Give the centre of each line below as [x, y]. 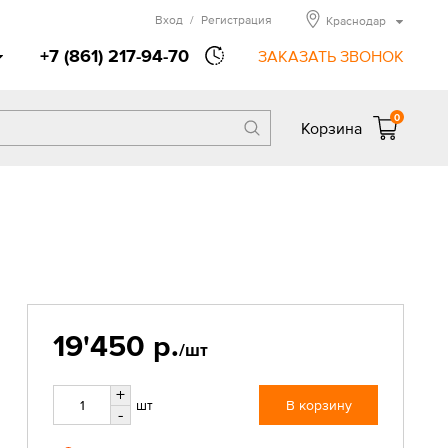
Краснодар [356, 21]
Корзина [331, 128]
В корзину [318, 405]
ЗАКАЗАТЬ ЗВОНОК [331, 56]
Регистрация [236, 20]
